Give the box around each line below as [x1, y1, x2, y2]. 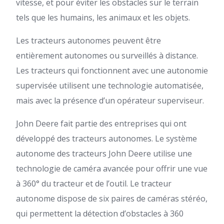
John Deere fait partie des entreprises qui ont [16, 118, 186, 129]
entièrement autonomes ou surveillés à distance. [16, 50, 198, 61]
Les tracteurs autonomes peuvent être [16, 35, 161, 46]
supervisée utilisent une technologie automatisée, [16, 80, 203, 91]
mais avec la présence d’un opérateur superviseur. [16, 95, 204, 106]
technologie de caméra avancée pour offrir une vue [16, 163, 207, 174]
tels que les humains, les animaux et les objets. [16, 12, 190, 23]
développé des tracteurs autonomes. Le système [16, 133, 197, 144]
